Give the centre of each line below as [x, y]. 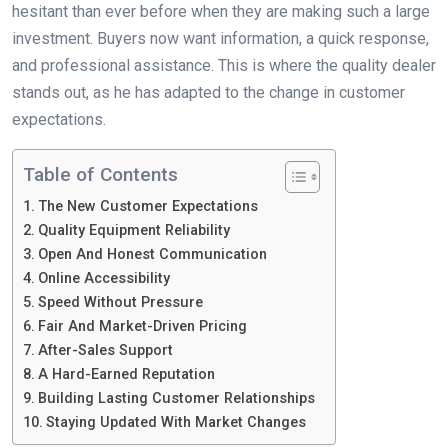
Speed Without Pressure [120, 302]
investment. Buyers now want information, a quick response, [220, 38]
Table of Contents [100, 174]
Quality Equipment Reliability [133, 230]
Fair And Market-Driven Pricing [142, 326]
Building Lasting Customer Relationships [176, 398]
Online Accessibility [103, 278]
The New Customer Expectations [147, 206]
